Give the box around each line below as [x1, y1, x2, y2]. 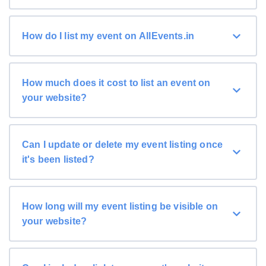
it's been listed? [22, 154, 94, 165]
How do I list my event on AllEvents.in [22, 31, 195, 42]
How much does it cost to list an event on [22, 78, 211, 88]
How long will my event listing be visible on [22, 201, 218, 212]
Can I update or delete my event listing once [22, 140, 223, 150]
